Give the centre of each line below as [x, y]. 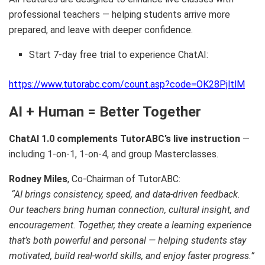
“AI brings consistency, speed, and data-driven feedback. [126, 194]
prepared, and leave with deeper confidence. [101, 30]
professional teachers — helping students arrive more [119, 14]
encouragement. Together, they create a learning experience [130, 225]
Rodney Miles [38, 179]
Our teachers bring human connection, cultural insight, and [129, 209]
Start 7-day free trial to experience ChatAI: [119, 54]
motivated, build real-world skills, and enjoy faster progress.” [132, 256]
